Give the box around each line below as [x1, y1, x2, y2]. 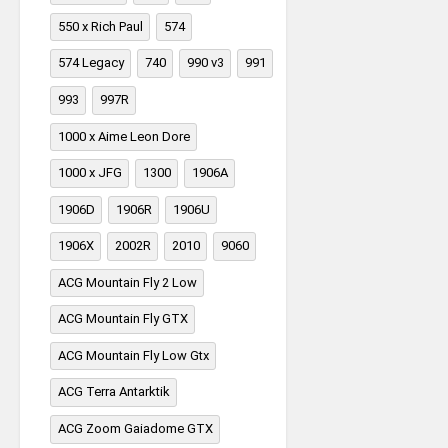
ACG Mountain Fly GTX [58, 311, 188, 327]
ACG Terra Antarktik [58, 384, 170, 400]
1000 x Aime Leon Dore [58, 128, 190, 144]
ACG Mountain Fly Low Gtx [58, 347, 209, 363]
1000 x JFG [58, 165, 122, 181]
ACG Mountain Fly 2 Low [58, 274, 197, 290]
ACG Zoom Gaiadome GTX [58, 421, 213, 436]
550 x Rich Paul [58, 18, 143, 34]
